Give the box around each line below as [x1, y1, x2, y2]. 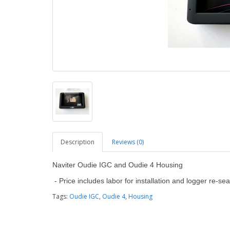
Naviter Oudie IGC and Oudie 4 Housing [52, 161, 183, 169]
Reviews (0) [112, 138, 144, 146]
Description [61, 138, 94, 146]
